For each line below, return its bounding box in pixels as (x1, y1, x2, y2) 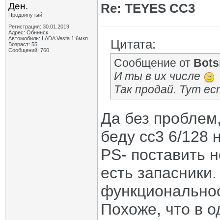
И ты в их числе (114, 70, 203, 82)
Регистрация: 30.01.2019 (8, 24, 69, 29)
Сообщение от (114, 56, 193, 69)
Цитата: (110, 37, 156, 52)
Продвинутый (8, 12, 42, 18)
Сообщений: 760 (8, 47, 49, 53)
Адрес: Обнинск (8, 29, 48, 35)
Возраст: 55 (8, 41, 37, 47)
